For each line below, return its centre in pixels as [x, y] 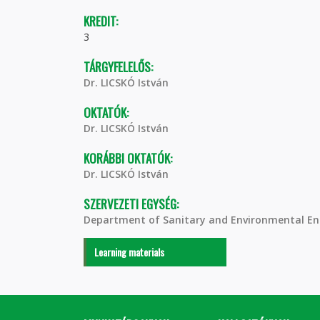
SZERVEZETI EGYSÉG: [132, 204]
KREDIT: [102, 21]
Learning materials [129, 252]
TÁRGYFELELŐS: [120, 67]
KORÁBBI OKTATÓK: [129, 158]
